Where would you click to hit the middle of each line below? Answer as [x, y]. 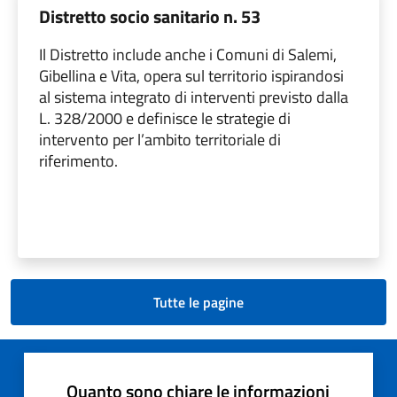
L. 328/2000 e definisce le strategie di [165, 118]
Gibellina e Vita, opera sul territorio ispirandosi [191, 75]
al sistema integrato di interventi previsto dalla [194, 97]
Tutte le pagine [198, 302]
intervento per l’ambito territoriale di [160, 139]
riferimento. [78, 160]
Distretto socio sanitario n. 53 [150, 16]
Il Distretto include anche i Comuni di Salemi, [188, 54]
